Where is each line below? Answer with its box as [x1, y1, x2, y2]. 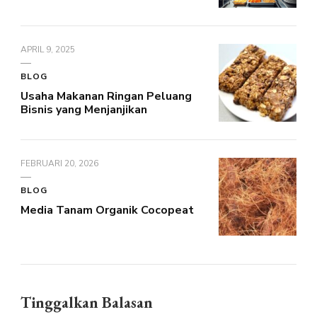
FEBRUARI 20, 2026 [21, 158, 98, 170]
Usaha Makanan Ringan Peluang [21, 88, 192, 105]
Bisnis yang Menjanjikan [21, 102, 147, 118]
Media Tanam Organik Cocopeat [21, 202, 194, 219]
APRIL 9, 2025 [21, 44, 75, 56]
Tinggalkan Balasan [21, 292, 156, 313]
